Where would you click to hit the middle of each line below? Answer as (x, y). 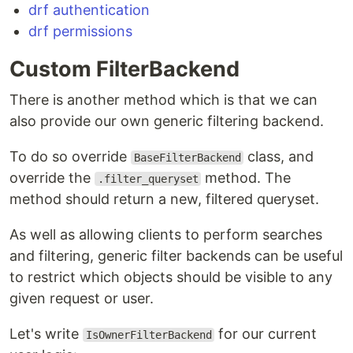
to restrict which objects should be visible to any (171, 277)
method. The (246, 178)
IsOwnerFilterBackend (149, 335)
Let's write (46, 334)
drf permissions (80, 31)
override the (52, 178)
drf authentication (89, 10)
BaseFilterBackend (187, 158)
